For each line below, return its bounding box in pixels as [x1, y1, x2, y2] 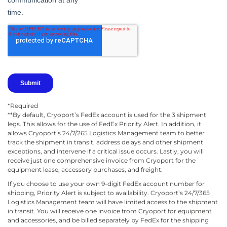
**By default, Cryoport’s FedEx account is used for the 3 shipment [8, 110, 206, 119]
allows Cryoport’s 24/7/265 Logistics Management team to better [8, 129, 205, 137]
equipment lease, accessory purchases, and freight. [8, 165, 163, 173]
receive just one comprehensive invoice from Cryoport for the [8, 156, 196, 164]
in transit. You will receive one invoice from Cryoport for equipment [8, 207, 212, 215]
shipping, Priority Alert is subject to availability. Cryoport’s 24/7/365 [8, 188, 210, 197]
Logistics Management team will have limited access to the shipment [8, 198, 218, 206]
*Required [8, 101, 38, 109]
